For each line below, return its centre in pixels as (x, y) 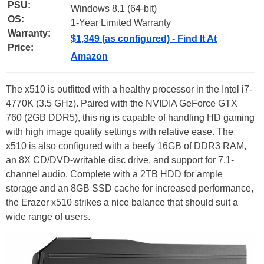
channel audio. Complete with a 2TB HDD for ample (114, 174)
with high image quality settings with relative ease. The (120, 131)
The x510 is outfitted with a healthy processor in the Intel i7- (129, 89)
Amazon (89, 56)
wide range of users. (48, 216)
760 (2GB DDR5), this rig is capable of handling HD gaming (130, 117)
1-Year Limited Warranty (121, 22)
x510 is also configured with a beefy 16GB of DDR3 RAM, (126, 146)
